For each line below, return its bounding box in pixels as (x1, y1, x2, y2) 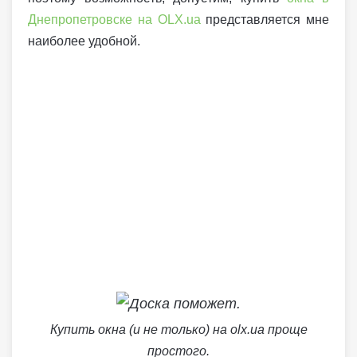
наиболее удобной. (28, 34, 140, 48)
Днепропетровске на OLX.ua (28, 13, 201, 26)
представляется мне (200, 13, 329, 26)
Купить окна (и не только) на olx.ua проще (49, 323, 308, 337)
